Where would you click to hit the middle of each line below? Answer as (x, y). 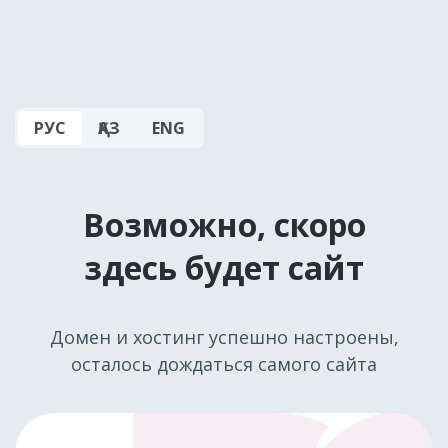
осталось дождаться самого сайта (224, 364)
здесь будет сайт (224, 267)
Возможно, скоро (224, 224)
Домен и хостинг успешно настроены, (224, 337)
